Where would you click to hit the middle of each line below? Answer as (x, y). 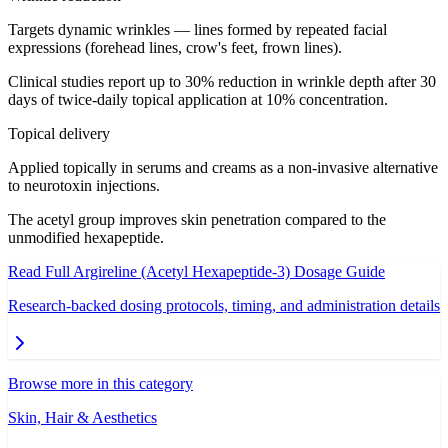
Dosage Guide (337, 272)
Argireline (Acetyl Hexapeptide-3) (181, 272)
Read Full (40, 272)
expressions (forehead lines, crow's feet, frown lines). (175, 48)
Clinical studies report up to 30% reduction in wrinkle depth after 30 (222, 82)
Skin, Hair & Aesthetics (82, 418)
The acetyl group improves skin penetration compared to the (197, 220)
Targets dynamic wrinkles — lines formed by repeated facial (197, 30)
